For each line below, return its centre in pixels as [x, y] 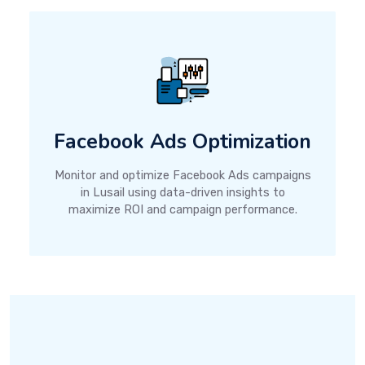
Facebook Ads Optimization [182, 141]
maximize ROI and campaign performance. [182, 209]
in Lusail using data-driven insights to [182, 192]
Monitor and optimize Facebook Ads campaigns [182, 175]
